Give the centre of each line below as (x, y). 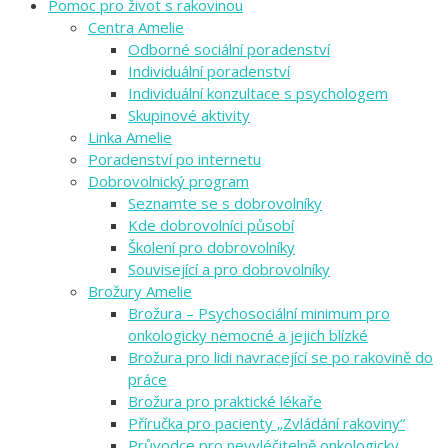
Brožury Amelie (140, 291)
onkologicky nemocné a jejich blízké (248, 335)
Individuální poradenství (209, 71)
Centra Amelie (136, 27)
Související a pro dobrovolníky (229, 269)
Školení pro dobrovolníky (211, 247)
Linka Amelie (130, 137)
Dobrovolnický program (168, 181)
